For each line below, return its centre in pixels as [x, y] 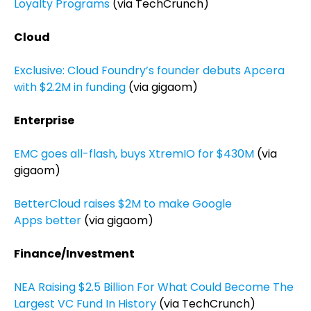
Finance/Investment [74, 254]
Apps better [48, 220]
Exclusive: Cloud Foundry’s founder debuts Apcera [149, 70]
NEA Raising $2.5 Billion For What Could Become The [154, 287]
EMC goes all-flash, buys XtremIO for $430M [134, 154]
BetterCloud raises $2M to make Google [123, 204]
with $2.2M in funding [70, 87]
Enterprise [44, 120]
